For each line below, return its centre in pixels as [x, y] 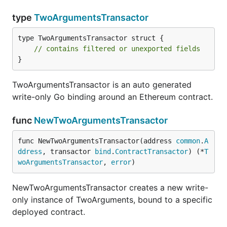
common [188, 141]
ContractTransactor [152, 152]
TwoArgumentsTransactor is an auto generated [102, 85]
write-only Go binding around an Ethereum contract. [112, 97]
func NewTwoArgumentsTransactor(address [97, 141]
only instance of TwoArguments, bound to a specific [112, 200]
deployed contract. [49, 212]
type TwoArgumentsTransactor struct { [91, 38]
